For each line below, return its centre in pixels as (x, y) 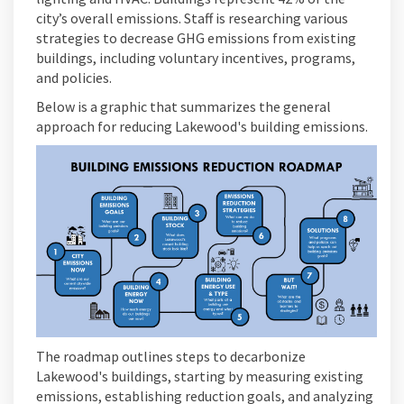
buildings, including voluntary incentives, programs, (196, 58)
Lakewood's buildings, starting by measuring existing (200, 376)
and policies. (74, 78)
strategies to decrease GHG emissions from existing (196, 38)
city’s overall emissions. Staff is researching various (192, 18)
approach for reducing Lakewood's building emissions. (202, 127)
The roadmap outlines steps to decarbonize (171, 356)
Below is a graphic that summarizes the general (184, 107)
